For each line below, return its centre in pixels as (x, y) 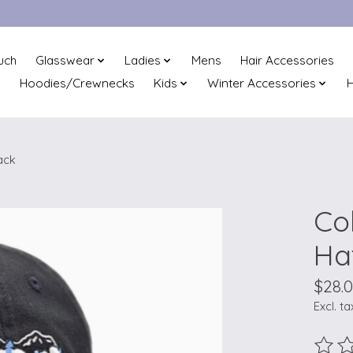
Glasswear (65, 61)
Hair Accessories (287, 61)
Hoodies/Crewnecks (77, 84)
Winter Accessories (262, 84)
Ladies (143, 61)
